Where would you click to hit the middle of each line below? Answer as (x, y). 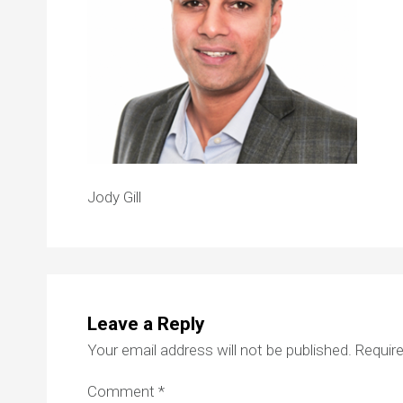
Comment (123, 392)
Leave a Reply (146, 324)
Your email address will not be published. (219, 349)
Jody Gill (114, 197)
